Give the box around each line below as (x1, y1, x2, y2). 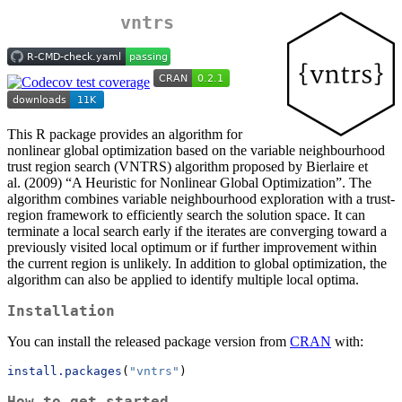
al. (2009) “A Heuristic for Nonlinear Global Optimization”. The (7, 175, 371, 191)
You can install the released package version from (7, 334, 290, 350)
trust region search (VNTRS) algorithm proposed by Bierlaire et (7, 159, 368, 175)
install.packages (7, 364, 122, 379)
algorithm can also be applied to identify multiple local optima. (7, 272, 359, 288)
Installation (7, 302, 115, 320)
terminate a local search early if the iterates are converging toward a (7, 223, 387, 240)
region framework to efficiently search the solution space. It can (7, 207, 365, 223)
